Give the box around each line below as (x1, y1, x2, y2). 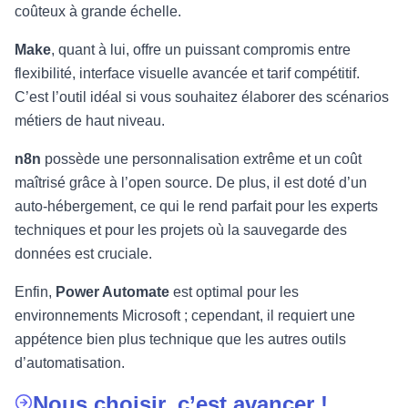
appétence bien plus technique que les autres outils (15, 331, 346, 347)
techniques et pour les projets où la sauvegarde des (15, 221, 347, 238)
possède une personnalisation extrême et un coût (41, 150, 362, 167)
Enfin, (15, 283, 56, 300)
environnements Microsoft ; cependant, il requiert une (15, 307, 355, 323)
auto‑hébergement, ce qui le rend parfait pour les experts (15, 198, 378, 214)
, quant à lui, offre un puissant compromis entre (51, 41, 351, 57)
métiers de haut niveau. (15, 112, 165, 128)
